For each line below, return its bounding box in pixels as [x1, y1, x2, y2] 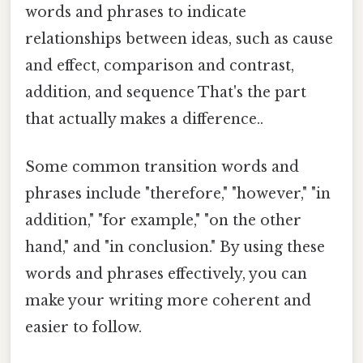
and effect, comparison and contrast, [25, 56, 294, 75]
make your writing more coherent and [25, 292, 311, 310]
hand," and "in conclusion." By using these [25, 238, 325, 257]
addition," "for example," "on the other [25, 211, 301, 230]
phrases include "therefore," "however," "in [25, 185, 331, 203]
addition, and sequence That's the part [25, 83, 306, 101]
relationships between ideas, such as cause [25, 29, 333, 48]
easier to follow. [25, 318, 142, 337]
